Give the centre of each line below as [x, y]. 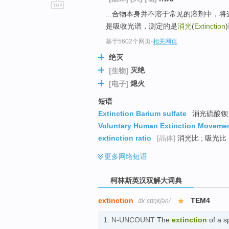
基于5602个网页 [128, 42]
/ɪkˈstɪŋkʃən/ [154, 201]
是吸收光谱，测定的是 [142, 26]
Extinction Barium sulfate [142, 113]
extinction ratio [125, 138]
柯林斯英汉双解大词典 [146, 180]
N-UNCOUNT [133, 220]
